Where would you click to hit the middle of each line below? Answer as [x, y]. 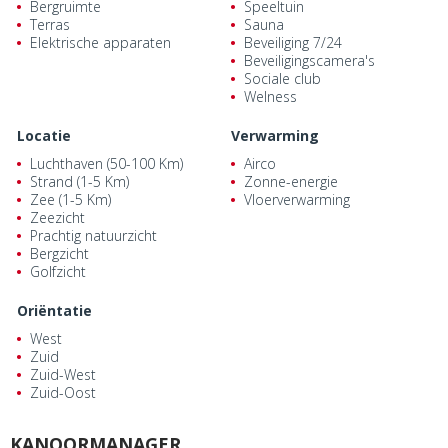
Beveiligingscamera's [309, 61]
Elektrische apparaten [100, 43]
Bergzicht [59, 254]
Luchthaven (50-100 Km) [106, 164]
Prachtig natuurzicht [93, 236]
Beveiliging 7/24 [293, 43]
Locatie [44, 136]
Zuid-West [63, 375]
